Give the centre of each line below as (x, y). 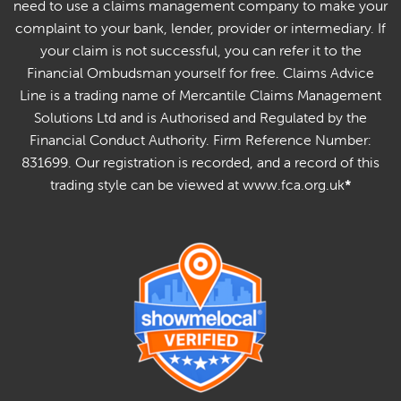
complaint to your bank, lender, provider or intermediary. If (200, 28)
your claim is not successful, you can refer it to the (200, 50)
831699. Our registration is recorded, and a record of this (200, 162)
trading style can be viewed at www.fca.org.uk (197, 184)
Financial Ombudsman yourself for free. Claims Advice (200, 73)
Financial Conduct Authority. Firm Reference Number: (200, 140)
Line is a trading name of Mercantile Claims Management (200, 95)
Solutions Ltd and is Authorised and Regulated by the (200, 117)
